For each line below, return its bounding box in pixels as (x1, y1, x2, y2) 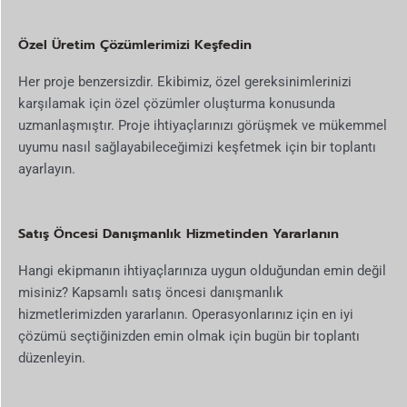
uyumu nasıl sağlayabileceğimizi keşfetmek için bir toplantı (18, 138, 376, 155)
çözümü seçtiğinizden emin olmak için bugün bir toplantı (18, 327, 360, 344)
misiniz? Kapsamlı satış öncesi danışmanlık (18, 283, 283, 301)
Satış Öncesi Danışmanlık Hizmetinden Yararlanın (18, 223, 339, 243)
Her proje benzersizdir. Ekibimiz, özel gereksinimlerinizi (18, 73, 352, 90)
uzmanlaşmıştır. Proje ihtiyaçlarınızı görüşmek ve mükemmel (18, 116, 387, 134)
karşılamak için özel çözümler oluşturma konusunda (18, 94, 335, 112)
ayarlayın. (18, 160, 75, 177)
